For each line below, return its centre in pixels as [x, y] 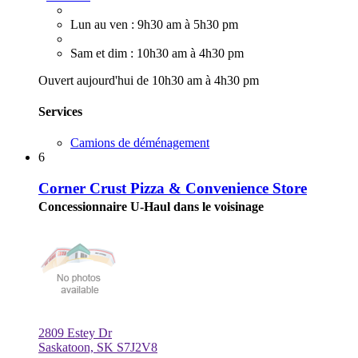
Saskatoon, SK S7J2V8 [98, 347]
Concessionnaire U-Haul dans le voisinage [151, 206]
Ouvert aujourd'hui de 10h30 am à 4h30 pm [149, 80]
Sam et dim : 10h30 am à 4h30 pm [157, 53]
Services [60, 111]
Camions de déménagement [140, 143]
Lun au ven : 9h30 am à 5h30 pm [154, 24]
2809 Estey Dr [75, 332]
